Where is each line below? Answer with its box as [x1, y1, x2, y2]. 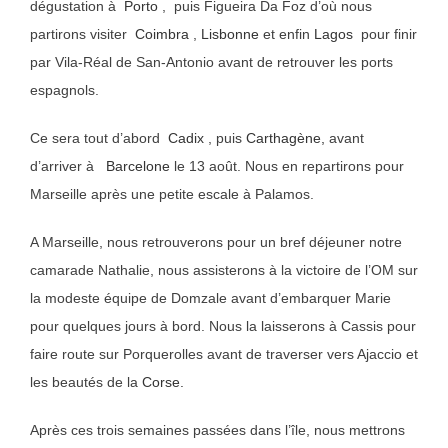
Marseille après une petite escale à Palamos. [30, 186, 314, 203]
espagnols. [30, 82, 99, 99]
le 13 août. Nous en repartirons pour [170, 158, 404, 175]
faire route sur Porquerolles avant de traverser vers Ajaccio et [30, 346, 418, 363]
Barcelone [106, 158, 170, 175]
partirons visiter [30, 26, 135, 43]
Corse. [142, 374, 184, 391]
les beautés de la [30, 374, 142, 391]
